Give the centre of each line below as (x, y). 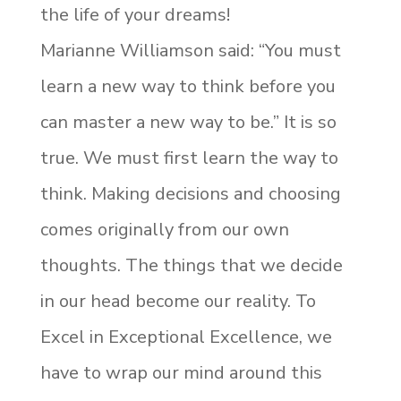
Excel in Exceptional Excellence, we (186, 337)
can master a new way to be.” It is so (188, 122)
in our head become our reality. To (178, 301)
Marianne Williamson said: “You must (190, 51)
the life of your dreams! (135, 15)
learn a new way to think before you (188, 86)
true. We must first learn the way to (189, 158)
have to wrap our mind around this (181, 373)
